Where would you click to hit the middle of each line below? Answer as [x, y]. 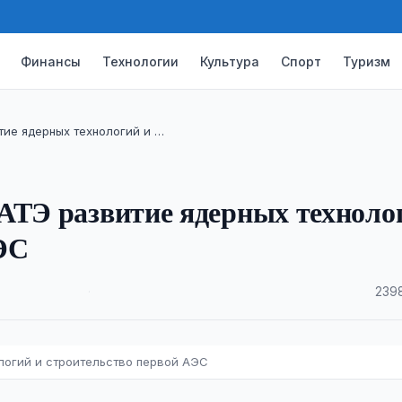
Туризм [367, 61]
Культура [230, 61]
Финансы [51, 61]
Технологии [141, 61]
